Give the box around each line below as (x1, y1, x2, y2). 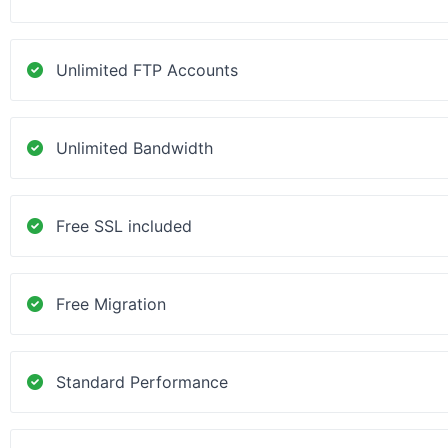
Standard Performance (56, 372, 228, 392)
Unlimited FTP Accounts (56, 60, 238, 80)
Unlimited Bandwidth (56, 138, 213, 158)
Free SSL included (56, 216, 192, 236)
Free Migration (56, 294, 166, 314)
